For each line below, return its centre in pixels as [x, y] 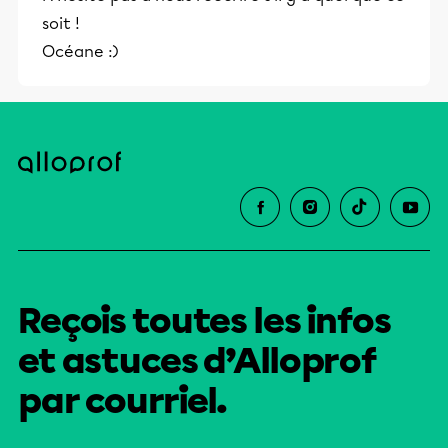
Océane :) [80, 51]
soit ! [61, 23]
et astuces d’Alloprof [198, 361]
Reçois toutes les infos [204, 321]
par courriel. [123, 401]
